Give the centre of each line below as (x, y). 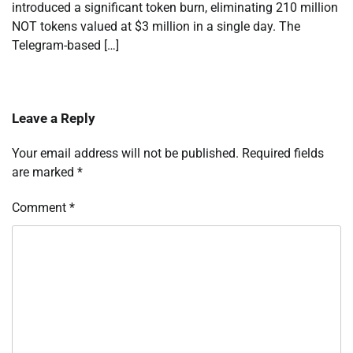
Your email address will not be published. (125, 153)
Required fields (283, 153)
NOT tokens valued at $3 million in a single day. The (156, 26)
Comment (41, 207)
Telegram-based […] (65, 45)
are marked (45, 172)
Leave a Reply (54, 118)
